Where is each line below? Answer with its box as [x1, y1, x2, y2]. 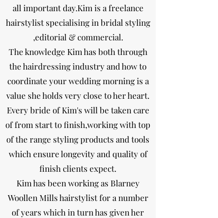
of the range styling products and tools [6, 134, 149, 145]
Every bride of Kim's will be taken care [6, 105, 149, 115]
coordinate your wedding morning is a [7, 75, 149, 86]
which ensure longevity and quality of [8, 148, 147, 159]
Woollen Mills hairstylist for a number [7, 192, 148, 203]
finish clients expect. [39, 163, 116, 174]
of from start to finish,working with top [5, 119, 150, 130]
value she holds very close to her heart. [6, 90, 149, 101]
